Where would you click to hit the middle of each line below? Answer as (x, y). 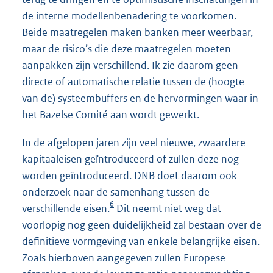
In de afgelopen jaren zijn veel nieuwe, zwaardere (134, 142)
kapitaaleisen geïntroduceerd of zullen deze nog (130, 159)
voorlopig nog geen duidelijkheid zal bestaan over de (142, 225)
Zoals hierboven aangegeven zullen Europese (124, 257)
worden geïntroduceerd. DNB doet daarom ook (129, 175)
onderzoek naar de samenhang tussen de (116, 192)
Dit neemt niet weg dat (168, 208)
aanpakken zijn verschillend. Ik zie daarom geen (130, 66)
